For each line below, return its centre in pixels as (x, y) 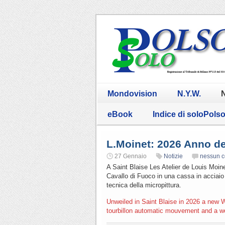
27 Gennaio (131, 156)
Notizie (173, 156)
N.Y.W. (189, 93)
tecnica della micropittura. (144, 185)
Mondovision (132, 93)
